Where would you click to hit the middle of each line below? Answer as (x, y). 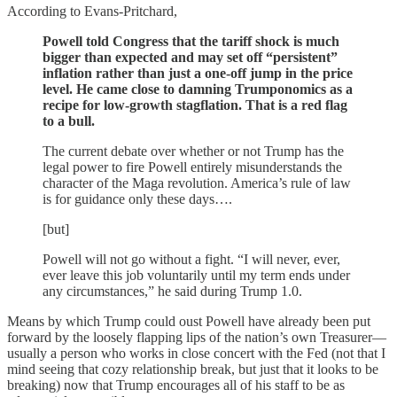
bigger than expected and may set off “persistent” (190, 58)
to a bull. (69, 121)
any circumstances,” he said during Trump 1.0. (172, 292)
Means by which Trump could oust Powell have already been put (189, 322)
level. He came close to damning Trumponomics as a (198, 90)
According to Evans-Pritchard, (92, 12)
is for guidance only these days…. (137, 199)
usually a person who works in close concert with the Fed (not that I (196, 354)
